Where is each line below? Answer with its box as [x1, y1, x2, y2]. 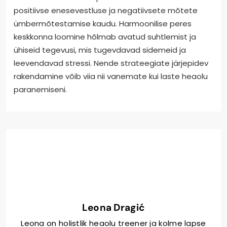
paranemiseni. [14, 84, 67, 95]
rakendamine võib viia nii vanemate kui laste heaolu [14, 70, 208, 82]
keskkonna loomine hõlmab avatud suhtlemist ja [14, 31, 196, 42]
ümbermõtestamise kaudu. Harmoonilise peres [14, 18, 192, 29]
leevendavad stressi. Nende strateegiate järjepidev [14, 57, 208, 68]
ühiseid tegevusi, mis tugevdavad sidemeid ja [14, 44, 186, 55]
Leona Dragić [82, 201, 145, 214]
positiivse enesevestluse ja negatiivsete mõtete [14, 5, 198, 16]
